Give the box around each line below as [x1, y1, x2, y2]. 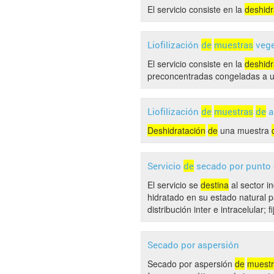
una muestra [218, 124, 272, 136]
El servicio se [147, 179, 201, 191]
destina [201, 179, 229, 191]
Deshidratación [147, 124, 206, 136]
